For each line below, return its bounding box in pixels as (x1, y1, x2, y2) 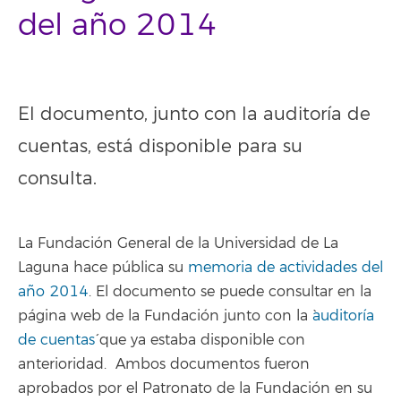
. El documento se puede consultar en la (89, 282, 371, 301)
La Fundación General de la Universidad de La (18, 234, 338, 252)
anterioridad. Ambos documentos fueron (18, 354, 310, 373)
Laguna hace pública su (18, 258, 188, 277)
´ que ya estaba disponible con (95, 330, 305, 349)
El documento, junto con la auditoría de (18, 103, 371, 126)
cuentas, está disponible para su (18, 135, 303, 158)
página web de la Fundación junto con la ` (18, 306, 312, 325)
